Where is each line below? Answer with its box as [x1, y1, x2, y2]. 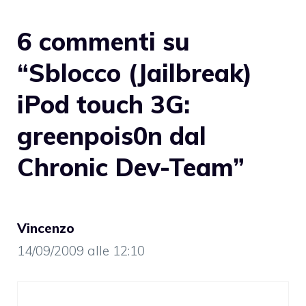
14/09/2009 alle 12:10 [17, 242, 145, 259]
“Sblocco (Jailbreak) [17, 57, 252, 88]
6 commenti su [17, 25, 190, 57]
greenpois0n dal [17, 120, 206, 151]
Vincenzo [17, 219, 74, 236]
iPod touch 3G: [17, 88, 190, 120]
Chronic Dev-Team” [17, 151, 245, 182]
